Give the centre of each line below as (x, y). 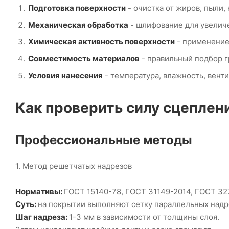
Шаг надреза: (42, 217)
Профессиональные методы (104, 140)
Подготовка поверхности (77, 8)
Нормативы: (40, 192)
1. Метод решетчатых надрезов (74, 166)
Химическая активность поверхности (101, 42)
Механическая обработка (78, 25)
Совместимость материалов (84, 59)
